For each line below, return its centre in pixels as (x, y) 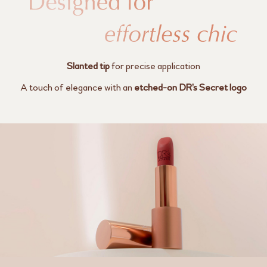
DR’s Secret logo (212, 87)
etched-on (156, 87)
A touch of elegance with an (77, 87)
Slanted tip (88, 66)
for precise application (155, 66)
